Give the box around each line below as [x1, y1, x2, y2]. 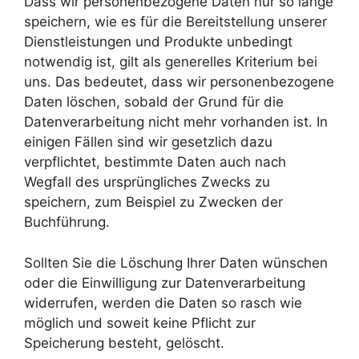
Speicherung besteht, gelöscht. [24, 334, 224, 351]
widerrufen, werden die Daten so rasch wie [24, 294, 302, 311]
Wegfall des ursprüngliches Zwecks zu [24, 174, 270, 191]
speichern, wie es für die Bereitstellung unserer [24, 14, 327, 30]
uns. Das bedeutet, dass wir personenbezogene [24, 74, 334, 91]
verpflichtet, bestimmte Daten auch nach [24, 154, 286, 171]
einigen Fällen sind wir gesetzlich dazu [24, 134, 272, 151]
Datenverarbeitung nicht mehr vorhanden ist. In [24, 114, 328, 131]
